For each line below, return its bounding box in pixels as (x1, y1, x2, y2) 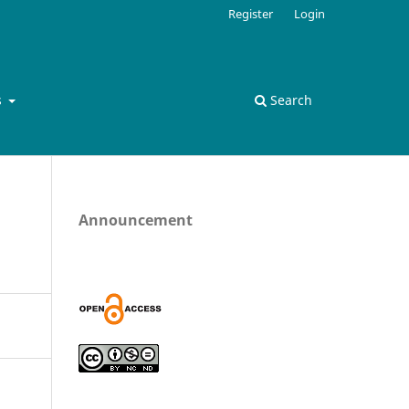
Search (267, 90, 312, 109)
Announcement (79, 209, 193, 230)
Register (228, 5, 274, 22)
